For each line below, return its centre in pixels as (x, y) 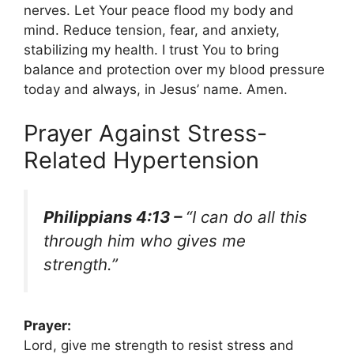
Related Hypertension (141, 160)
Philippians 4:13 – (115, 217)
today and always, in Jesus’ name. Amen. (156, 90)
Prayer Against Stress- (145, 133)
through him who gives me (145, 240)
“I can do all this (247, 217)
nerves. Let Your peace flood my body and (159, 11)
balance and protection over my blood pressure (174, 70)
